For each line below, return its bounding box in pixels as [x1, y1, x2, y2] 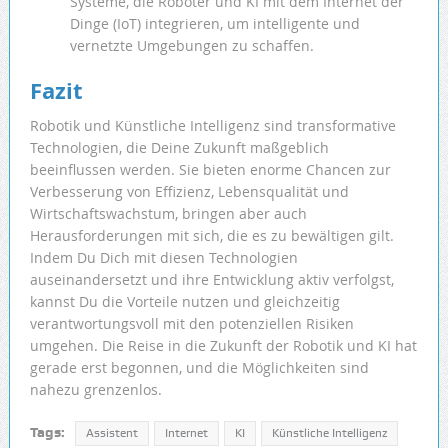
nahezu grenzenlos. [29, 380, 162, 400]
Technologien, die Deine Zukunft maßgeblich [29, 138, 329, 158]
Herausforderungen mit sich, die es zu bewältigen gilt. [29, 226, 394, 246]
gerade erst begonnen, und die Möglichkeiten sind [29, 358, 369, 378]
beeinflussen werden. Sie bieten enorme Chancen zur [29, 160, 391, 180]
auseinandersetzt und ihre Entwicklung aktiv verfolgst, [29, 270, 394, 290]
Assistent [85, 426, 138, 441]
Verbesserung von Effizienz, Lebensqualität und [29, 182, 349, 202]
